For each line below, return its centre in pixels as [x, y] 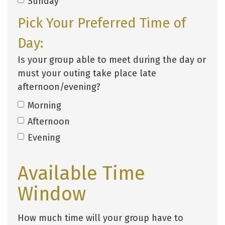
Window [52, 194]
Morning [44, 106]
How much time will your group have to [100, 218]
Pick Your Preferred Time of [102, 23]
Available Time [81, 174]
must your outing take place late [87, 74]
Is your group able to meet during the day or [112, 60]
